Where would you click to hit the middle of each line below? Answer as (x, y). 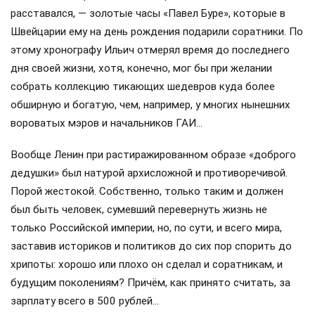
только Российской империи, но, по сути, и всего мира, (146, 227)
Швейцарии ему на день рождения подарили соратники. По (157, 32)
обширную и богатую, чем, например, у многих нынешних (150, 105)
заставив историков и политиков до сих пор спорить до (151, 246)
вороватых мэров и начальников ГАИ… (107, 123)
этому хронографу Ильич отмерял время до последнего (150, 50)
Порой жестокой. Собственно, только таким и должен (147, 191)
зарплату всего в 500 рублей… (85, 301)
